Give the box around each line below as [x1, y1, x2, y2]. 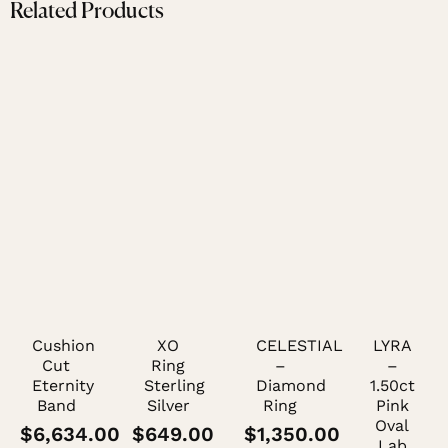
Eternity [32, 376, 94, 396]
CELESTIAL [256, 336, 343, 356]
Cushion [32, 336, 95, 356]
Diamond [256, 376, 326, 396]
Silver [146, 396, 190, 416]
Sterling [144, 376, 205, 396]
